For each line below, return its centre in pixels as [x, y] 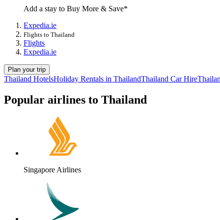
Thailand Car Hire [169, 79]
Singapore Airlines [52, 169]
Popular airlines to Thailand [75, 100]
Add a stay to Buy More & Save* [76, 9]
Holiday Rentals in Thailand [97, 79]
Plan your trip [27, 70]
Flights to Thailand [49, 35]
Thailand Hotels [29, 79]
